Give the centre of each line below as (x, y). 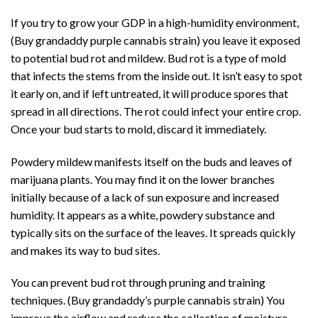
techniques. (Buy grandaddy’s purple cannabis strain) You (148, 300)
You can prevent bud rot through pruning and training (138, 283)
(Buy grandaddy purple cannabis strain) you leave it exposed (155, 40)
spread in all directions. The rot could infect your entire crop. (156, 111)
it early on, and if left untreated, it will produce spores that (149, 93)
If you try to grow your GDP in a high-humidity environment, (155, 22)
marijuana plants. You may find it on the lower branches (143, 179)
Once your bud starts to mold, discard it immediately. (138, 128)
